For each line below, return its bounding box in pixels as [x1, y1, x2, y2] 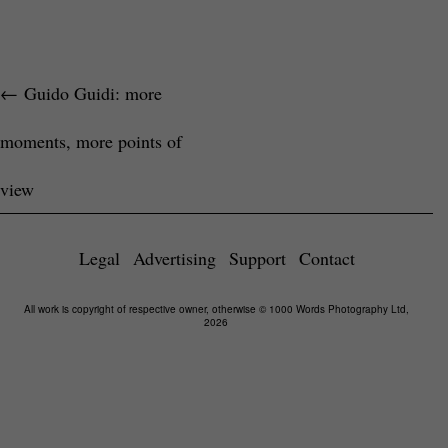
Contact [298, 246, 355, 271]
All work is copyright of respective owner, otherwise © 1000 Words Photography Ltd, [23, 302, 409, 317]
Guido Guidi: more [18, 81, 162, 106]
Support [228, 246, 286, 271]
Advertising [132, 246, 216, 271]
